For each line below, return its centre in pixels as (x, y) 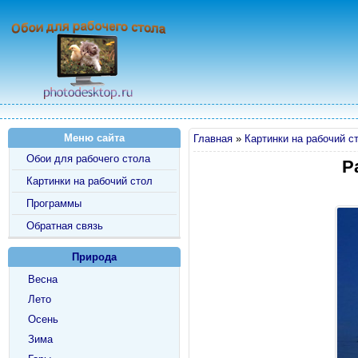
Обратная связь (65, 226)
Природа (94, 257)
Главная (213, 139)
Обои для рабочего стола (88, 159)
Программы (54, 203)
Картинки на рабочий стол (89, 181)
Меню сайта (94, 138)
